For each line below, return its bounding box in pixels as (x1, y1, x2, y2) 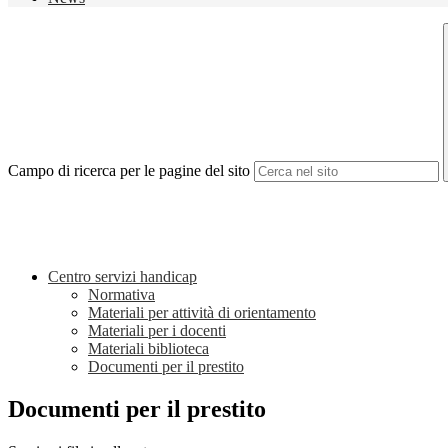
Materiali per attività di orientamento (88, 304, 316, 322)
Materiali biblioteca (88, 340, 209, 358)
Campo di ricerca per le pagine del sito (8, 162, 250, 180)
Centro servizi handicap (48, 268, 197, 286)
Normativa (88, 286, 155, 304)
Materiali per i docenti (88, 322, 226, 340)
